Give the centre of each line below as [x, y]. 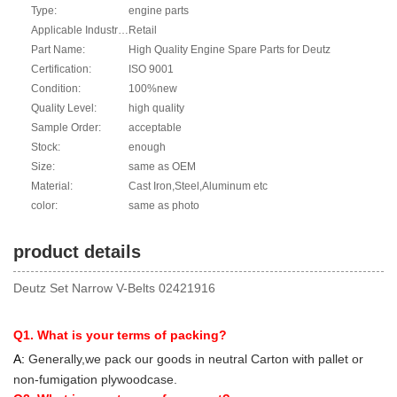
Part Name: [58, 50]
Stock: [46, 148]
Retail [143, 31]
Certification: [61, 70]
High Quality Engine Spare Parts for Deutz [230, 50]
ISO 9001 [151, 70]
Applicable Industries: [123, 31]
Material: [52, 187]
